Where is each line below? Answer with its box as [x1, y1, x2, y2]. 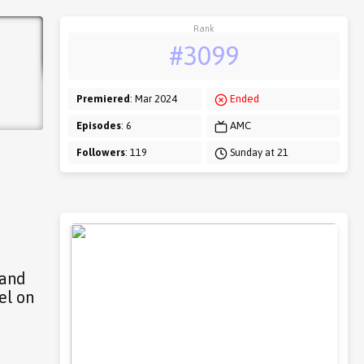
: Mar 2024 [129, 93, 177, 105]
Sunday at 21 [227, 146, 289, 158]
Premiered [76, 93, 130, 105]
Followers [76, 146, 125, 158]
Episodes [76, 119, 121, 132]
